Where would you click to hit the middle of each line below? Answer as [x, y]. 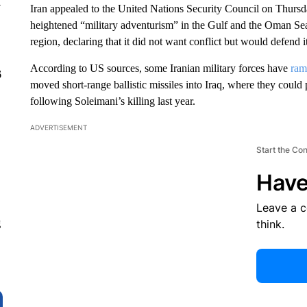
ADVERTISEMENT [58, 127]
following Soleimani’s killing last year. [112, 101]
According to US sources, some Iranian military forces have [160, 68]
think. [270, 224]
